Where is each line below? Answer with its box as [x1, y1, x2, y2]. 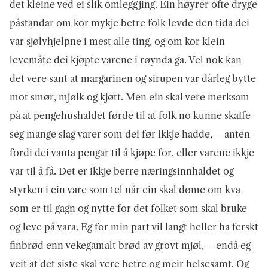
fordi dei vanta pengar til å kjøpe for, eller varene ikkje [10, 146, 254, 159]
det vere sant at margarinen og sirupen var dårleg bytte [10, 72, 256, 84]
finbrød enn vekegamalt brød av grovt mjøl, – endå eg [10, 239, 251, 251]
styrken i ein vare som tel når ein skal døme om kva [10, 183, 240, 196]
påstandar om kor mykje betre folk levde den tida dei [10, 16, 249, 29]
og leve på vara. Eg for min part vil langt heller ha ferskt [10, 220, 258, 233]
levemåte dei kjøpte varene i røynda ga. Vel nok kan [10, 53, 242, 66]
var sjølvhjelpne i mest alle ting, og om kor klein [10, 35, 225, 47]
